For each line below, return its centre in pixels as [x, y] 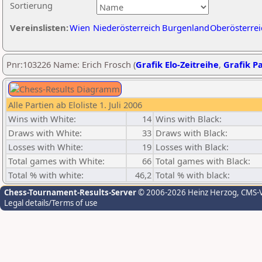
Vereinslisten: [39, 27]
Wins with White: [42, 119]
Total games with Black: [203, 161]
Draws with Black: [192, 133]
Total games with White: [56, 161]
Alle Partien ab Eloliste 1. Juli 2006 [75, 105]
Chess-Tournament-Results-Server [70, 192]
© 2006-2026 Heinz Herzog [187, 192]
